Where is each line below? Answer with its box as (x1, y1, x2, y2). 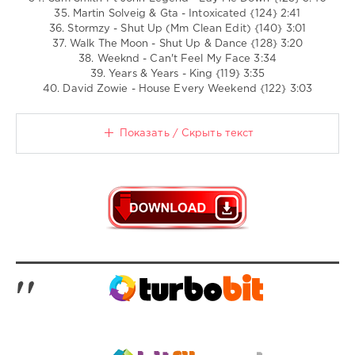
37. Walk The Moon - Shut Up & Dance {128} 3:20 (52, 39, 303, 48)
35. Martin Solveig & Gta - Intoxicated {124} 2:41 (54, 9, 301, 18)
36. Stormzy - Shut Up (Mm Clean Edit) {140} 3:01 (49, 24, 306, 33)
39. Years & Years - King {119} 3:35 (90, 69, 265, 78)
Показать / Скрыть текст (119, 128, 254, 138)
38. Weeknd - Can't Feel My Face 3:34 (78, 54, 277, 63)
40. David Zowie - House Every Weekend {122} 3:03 (43, 84, 312, 94)
